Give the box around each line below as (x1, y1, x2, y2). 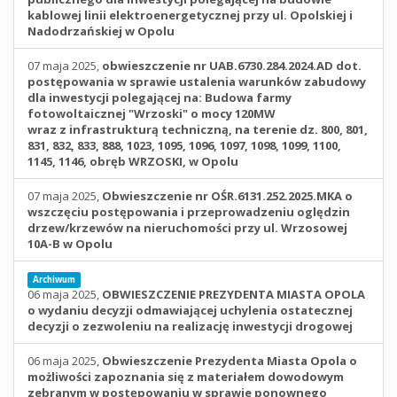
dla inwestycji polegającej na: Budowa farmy (27, 90, 292, 105)
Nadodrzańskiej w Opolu (27, 23, 175, 39)
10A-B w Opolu (27, 236, 113, 252)
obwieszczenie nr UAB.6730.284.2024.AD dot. (102, 58, 362, 74)
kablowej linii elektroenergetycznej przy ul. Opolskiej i (27, 7, 353, 23)
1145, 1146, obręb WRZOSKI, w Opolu (27, 153, 238, 169)
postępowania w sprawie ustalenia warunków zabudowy (27, 74, 366, 90)
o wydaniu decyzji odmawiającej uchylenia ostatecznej (27, 302, 353, 318)
